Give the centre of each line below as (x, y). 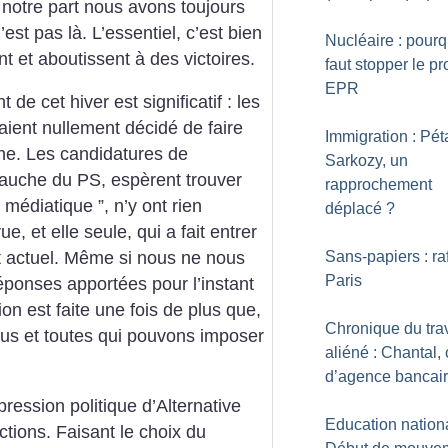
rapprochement (378, 184)
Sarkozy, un (366, 160)
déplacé (353, 208)
